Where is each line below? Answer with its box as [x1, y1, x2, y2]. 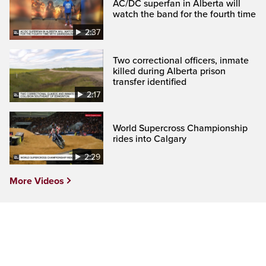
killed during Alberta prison [113, 65, 226, 77]
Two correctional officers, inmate [113, 54, 249, 66]
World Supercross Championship [113, 122, 248, 134]
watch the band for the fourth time [113, 8, 256, 20]
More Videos [9, 175, 64, 188]
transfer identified [113, 75, 187, 88]
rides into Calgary [113, 133, 187, 145]
